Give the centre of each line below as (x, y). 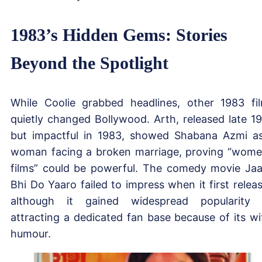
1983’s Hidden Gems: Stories (119, 35)
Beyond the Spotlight (89, 63)
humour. (31, 233)
